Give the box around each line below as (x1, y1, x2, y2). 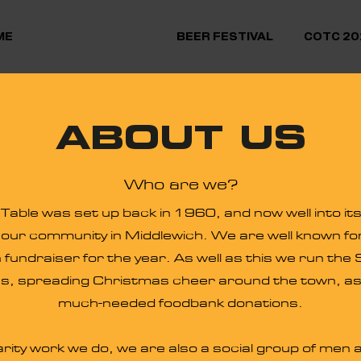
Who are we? (123, 176, 238, 193)
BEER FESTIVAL (176, 31, 273, 43)
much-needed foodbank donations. (58, 297, 303, 310)
